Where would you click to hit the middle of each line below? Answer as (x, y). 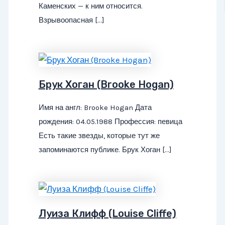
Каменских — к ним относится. (90, 6)
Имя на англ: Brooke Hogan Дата (95, 107)
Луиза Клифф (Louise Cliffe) (107, 214)
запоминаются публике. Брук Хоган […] (105, 149)
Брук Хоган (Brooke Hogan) (106, 84)
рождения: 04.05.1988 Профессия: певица (110, 121)
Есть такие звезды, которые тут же (99, 135)
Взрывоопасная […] (71, 20)
